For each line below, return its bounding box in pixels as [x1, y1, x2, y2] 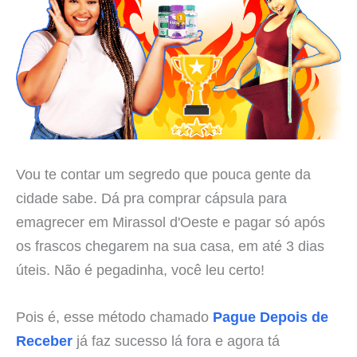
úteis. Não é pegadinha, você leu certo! [16, 261, 265, 279]
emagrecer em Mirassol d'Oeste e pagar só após [16, 214, 325, 231]
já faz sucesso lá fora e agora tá [73, 332, 280, 350]
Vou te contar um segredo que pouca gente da [16, 166, 311, 183]
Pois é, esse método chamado [16, 308, 213, 326]
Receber [16, 332, 73, 350]
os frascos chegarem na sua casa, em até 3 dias [16, 237, 324, 255]
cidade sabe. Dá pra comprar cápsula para [16, 190, 287, 207]
